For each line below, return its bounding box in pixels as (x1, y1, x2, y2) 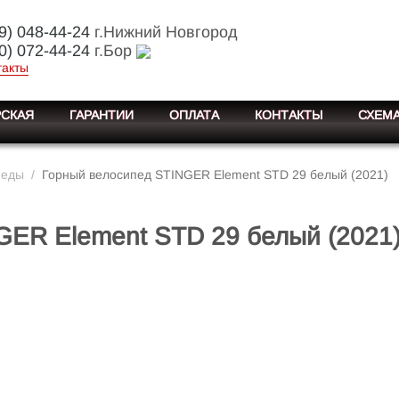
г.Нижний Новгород (89, 23, 238, 41)
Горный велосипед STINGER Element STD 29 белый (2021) (42, 167, 388, 182)
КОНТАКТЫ (255, 108, 322, 122)
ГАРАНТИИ (69, 108, 134, 122)
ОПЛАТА (169, 108, 219, 122)
